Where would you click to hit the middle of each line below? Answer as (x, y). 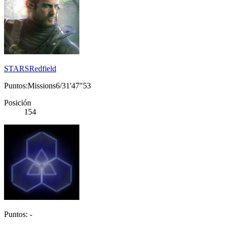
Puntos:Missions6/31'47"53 (47, 86)
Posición (18, 103)
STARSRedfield (30, 69)
